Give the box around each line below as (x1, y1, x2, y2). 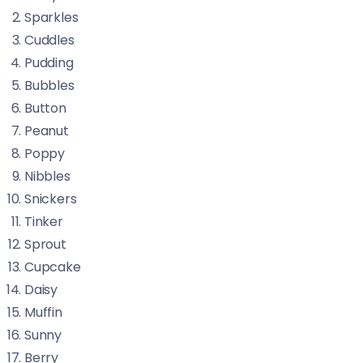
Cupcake (24, 258, 81, 276)
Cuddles (24, 31, 75, 49)
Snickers (24, 190, 77, 208)
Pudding (24, 53, 74, 72)
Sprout (24, 235, 66, 254)
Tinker (24, 212, 63, 231)
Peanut (24, 122, 69, 140)
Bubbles (24, 76, 75, 95)
